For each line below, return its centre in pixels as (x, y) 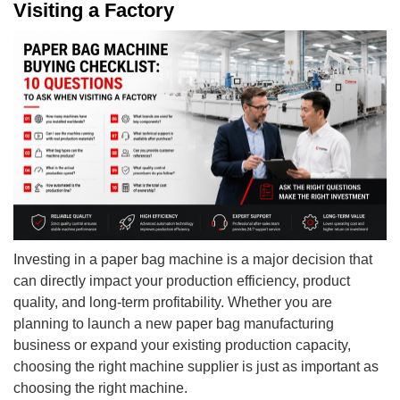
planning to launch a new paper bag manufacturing (174, 323)
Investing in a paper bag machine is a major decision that (193, 259)
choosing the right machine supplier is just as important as (196, 366)
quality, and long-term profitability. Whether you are (173, 302)
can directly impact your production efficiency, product (182, 280)
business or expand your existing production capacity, (182, 345)
